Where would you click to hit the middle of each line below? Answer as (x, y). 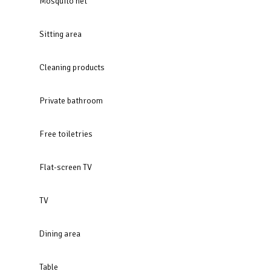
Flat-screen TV (66, 167)
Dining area (60, 233)
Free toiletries (66, 134)
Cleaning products (72, 67)
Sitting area (60, 34)
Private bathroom (71, 100)
